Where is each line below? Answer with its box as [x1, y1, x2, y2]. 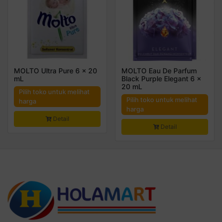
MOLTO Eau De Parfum [121, 66, 197, 75]
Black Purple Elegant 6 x [121, 74, 201, 83]
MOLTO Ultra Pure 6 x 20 [14, 66, 97, 75]
